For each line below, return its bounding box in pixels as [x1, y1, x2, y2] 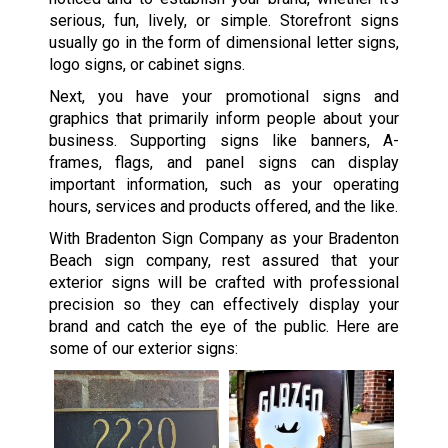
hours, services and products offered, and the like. [48, 197, 398, 217]
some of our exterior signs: [48, 339, 238, 359]
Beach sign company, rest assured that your [48, 251, 400, 271]
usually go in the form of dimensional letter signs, [48, 33, 400, 53]
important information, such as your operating [48, 175, 400, 195]
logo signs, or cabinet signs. [48, 55, 245, 75]
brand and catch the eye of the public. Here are [48, 317, 400, 337]
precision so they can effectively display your [48, 295, 400, 315]
